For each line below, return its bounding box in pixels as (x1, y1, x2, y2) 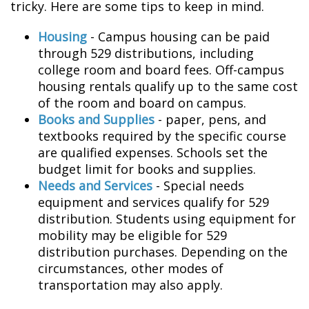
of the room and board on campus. (38, 94, 246, 111)
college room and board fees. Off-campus (38, 61, 284, 78)
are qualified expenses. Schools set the (38, 144, 268, 161)
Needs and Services (38, 177, 152, 194)
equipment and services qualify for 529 (38, 194, 269, 210)
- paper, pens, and (154, 111, 266, 128)
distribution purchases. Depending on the (38, 243, 288, 260)
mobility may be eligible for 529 (38, 227, 227, 243)
